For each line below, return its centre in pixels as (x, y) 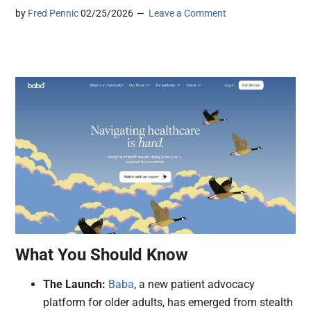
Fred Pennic (53, 14)
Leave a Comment (188, 14)
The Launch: (75, 285)
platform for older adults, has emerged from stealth (168, 303)
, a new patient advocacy (195, 285)
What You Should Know (102, 255)
